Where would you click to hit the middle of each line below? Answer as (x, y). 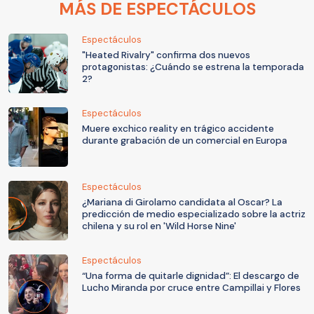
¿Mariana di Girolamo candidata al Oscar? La (182, 202)
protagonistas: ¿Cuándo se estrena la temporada (193, 67)
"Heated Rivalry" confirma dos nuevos (166, 55)
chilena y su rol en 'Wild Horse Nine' (159, 226)
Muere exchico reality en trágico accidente (178, 128)
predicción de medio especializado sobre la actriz (194, 214)
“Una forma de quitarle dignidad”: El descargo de (191, 275)
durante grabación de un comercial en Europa (185, 140)
